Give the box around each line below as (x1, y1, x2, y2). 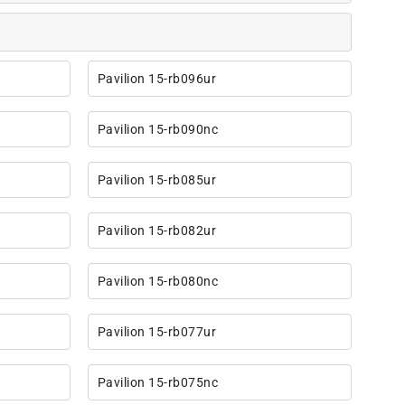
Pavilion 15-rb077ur (97, 325, 217, 340)
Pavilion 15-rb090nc (97, 122, 219, 137)
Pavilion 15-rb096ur (97, 71, 217, 87)
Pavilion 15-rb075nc (97, 375, 219, 391)
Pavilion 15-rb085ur (97, 173, 217, 188)
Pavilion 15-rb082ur (97, 223, 217, 239)
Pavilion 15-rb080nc (97, 274, 219, 289)
